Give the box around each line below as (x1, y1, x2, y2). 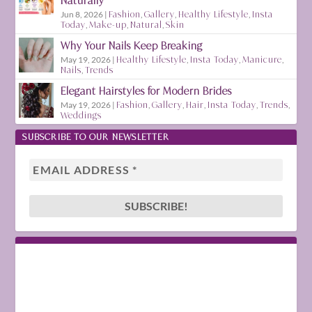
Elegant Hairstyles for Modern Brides (61, 84, 233, 97)
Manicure (242, 54, 283, 65)
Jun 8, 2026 (61, 8, 104, 19)
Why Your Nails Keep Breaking (61, 39, 203, 52)
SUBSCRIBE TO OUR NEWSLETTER (22, 131, 169, 142)
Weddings (61, 109, 102, 120)
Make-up (89, 19, 127, 30)
